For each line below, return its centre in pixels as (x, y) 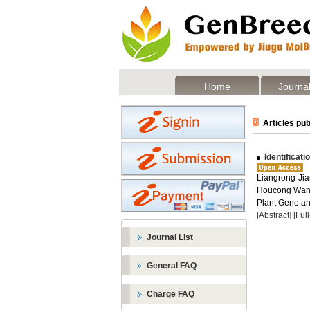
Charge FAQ (171, 294)
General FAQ (172, 266)
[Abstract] (274, 215)
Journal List (170, 237)
